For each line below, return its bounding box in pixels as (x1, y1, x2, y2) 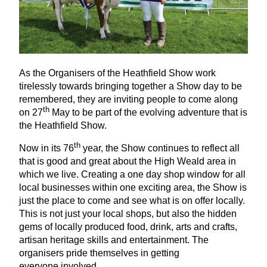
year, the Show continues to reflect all (80, 143, 240, 154)
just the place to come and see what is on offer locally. (19, 195, 245, 206)
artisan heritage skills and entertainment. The (19, 235, 209, 246)
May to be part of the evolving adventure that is (49, 107, 247, 118)
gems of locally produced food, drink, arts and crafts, (19, 222, 237, 232)
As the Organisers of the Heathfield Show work (19, 68, 216, 79)
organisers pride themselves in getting (19, 248, 179, 259)
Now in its (19, 143, 63, 154)
